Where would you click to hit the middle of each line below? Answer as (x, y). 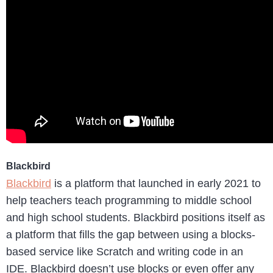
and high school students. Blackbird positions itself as (136, 217)
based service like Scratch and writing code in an (125, 251)
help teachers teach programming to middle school (129, 200)
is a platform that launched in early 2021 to (156, 183)
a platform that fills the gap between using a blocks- (131, 234)
